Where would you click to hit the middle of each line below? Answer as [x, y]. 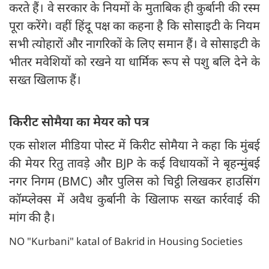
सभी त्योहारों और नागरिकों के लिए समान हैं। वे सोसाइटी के [134, 44]
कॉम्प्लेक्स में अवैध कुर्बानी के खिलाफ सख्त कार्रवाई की [134, 199]
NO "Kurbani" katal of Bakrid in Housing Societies [126, 241]
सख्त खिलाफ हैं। [45, 80]
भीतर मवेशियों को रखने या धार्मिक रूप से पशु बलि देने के [134, 62]
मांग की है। [32, 217]
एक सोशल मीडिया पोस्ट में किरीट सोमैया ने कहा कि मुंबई [134, 145]
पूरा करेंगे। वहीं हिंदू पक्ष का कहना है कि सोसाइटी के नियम [134, 26]
